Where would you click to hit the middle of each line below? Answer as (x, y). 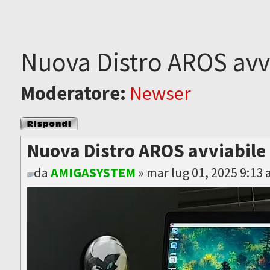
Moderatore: (74, 93)
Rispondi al (39, 122)
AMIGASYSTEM (93, 172)
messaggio (39, 132)
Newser (161, 93)
